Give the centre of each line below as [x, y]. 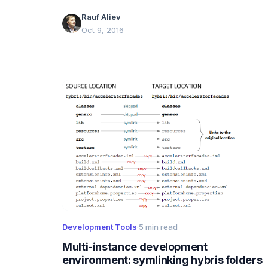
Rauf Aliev [101, 16]
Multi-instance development [135, 246]
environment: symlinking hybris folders [162, 260]
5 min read [158, 226]
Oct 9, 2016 [103, 30]
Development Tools [100, 226]
